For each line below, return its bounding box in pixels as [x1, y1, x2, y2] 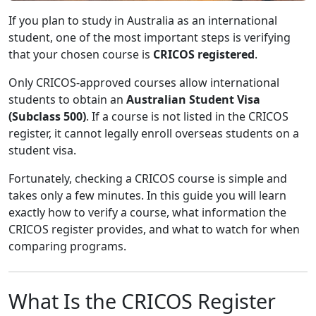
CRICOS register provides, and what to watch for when [8, 221, 300, 237]
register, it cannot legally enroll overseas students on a [8, 125, 299, 141]
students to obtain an [8, 91, 126, 107]
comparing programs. [8, 238, 126, 254]
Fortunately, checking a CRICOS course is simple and [8, 170, 287, 186]
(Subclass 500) [8, 108, 86, 124]
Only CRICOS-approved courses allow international [8, 74, 279, 90]
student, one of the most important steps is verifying [8, 29, 291, 45]
